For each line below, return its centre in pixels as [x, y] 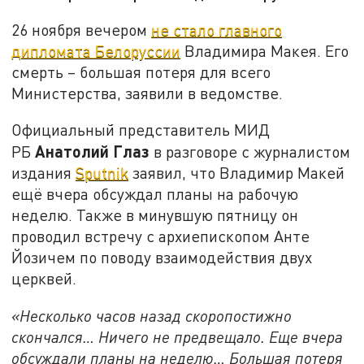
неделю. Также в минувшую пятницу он [155, 215]
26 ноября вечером [82, 29]
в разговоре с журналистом [250, 152]
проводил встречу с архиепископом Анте [161, 236]
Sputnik [102, 173]
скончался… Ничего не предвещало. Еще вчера [178, 337]
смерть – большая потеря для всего [141, 71]
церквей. [44, 279]
